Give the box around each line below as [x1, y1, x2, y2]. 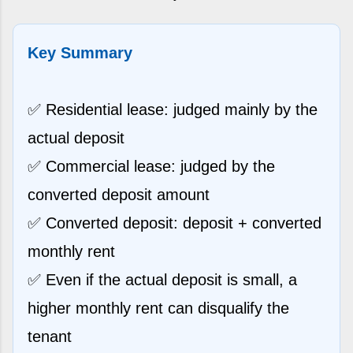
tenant [28, 327, 72, 345]
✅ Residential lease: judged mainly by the [28, 100, 318, 118]
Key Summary [28, 43, 132, 61]
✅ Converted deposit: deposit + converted [28, 214, 321, 232]
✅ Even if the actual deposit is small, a [28, 270, 297, 288]
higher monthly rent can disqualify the [28, 299, 289, 317]
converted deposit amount [28, 185, 210, 203]
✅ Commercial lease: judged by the [28, 157, 275, 175]
